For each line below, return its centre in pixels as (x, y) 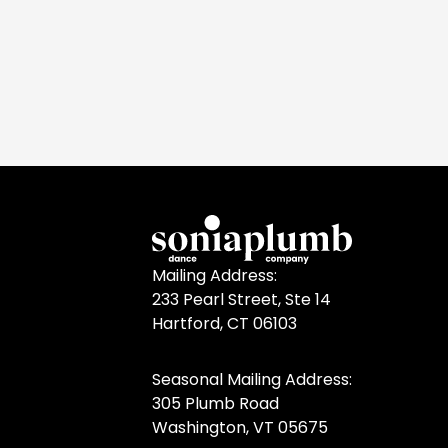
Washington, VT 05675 (240, 427)
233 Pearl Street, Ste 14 (241, 299)
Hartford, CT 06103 (224, 323)
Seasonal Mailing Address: (252, 379)
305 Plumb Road (215, 403)
